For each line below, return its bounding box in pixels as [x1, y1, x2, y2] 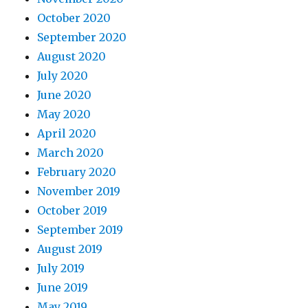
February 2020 [37, 165, 117, 179]
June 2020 [37, 88, 92, 102]
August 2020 [37, 49, 107, 63]
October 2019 [37, 203, 108, 217]
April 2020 [37, 126, 97, 140]
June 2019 [37, 280, 89, 294]
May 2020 [37, 107, 91, 121]
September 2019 [37, 223, 124, 236]
